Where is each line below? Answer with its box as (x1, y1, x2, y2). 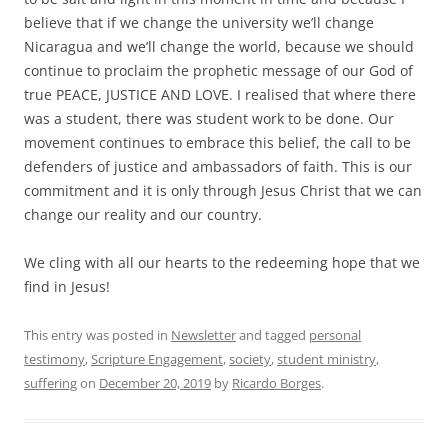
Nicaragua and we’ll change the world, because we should (24, 37, 414, 57)
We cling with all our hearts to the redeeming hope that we (24, 253, 420, 273)
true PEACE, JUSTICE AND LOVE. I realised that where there (24, 85, 416, 105)
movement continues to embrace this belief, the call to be (24, 133, 411, 153)
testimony (24, 350, 85, 369)
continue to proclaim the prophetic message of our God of (24, 61, 413, 81)
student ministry (277, 350, 376, 369)
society (229, 350, 271, 369)
